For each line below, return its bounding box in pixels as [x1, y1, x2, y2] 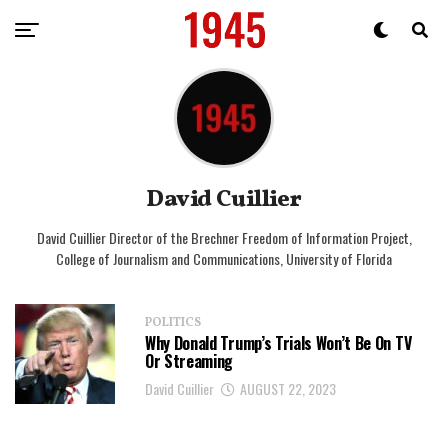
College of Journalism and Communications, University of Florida [56, 248, 392, 269]
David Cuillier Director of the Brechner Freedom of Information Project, [36, 227, 412, 248]
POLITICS [145, 315, 201, 331]
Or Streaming [145, 349, 234, 373]
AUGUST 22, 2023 [240, 378, 336, 399]
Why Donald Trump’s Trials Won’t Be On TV [145, 331, 412, 355]
